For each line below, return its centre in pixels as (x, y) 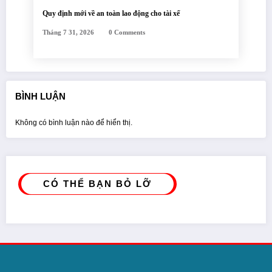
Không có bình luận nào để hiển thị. (74, 122)
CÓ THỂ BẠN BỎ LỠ (97, 183)
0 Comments (127, 33)
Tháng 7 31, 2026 (68, 33)
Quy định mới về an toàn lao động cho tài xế (111, 14)
